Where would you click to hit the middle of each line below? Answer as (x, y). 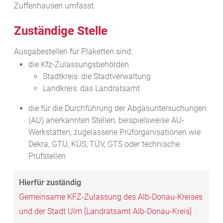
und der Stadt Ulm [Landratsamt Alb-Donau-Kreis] (105, 212)
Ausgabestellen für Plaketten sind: (73, 52)
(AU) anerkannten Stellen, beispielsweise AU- (106, 120)
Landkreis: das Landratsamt (91, 89)
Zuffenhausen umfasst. (55, 6)
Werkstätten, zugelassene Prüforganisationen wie (114, 132)
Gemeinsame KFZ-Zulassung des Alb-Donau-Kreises (111, 197)
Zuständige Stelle (61, 31)
